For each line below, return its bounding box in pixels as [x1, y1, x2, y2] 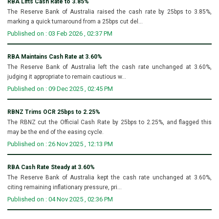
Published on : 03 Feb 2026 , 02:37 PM [7, 29, 112, 37]
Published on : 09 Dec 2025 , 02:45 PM [7, 85, 113, 92]
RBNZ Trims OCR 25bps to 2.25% [7, 108, 100, 115]
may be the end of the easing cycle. [7, 128, 104, 135]
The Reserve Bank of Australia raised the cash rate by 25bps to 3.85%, [7, 8, 212, 15]
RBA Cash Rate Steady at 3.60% [7, 163, 95, 171]
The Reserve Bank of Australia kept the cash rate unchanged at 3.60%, [7, 174, 212, 181]
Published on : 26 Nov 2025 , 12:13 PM [7, 140, 113, 148]
